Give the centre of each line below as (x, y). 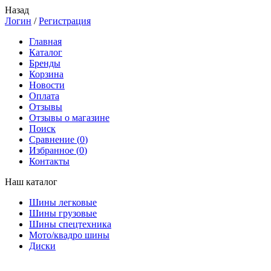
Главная (45, 41)
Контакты (49, 161)
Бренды (45, 63)
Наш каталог (31, 182)
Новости (47, 85)
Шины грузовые (63, 213)
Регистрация (65, 21)
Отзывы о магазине (69, 118)
